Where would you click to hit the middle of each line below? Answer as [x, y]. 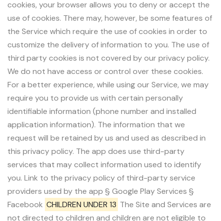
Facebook [26, 204]
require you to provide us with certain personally [95, 98]
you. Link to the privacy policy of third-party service [101, 178]
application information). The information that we [96, 124]
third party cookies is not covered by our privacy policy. [109, 58]
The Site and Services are [165, 204]
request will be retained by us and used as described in [107, 138]
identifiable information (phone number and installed [102, 111]
